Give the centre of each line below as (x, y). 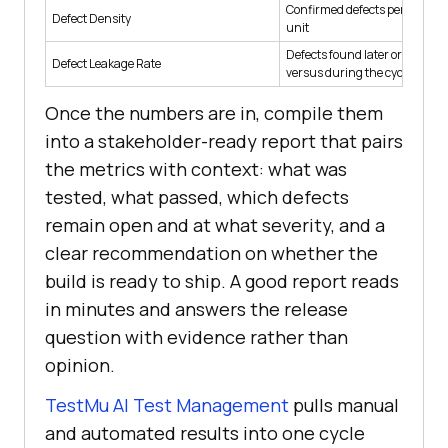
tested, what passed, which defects (197, 197)
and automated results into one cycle (205, 433)
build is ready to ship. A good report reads (222, 281)
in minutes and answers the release (196, 309)
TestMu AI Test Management (167, 405)
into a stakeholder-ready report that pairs (224, 141)
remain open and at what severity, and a (215, 225)
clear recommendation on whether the (211, 253)
